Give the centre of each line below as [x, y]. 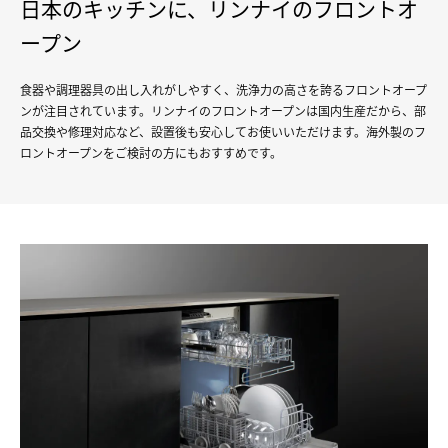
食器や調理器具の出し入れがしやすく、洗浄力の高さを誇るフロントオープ [223, 91]
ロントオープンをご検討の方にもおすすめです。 [151, 154]
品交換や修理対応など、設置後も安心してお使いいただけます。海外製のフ [223, 133]
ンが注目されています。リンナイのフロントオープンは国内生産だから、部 [223, 112]
